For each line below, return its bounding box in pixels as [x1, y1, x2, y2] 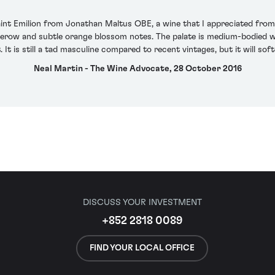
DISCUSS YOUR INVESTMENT [82, 198, 202, 207]
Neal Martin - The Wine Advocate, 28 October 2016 [33, 64, 242, 74]
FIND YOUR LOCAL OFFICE [90, 243, 195, 252]
